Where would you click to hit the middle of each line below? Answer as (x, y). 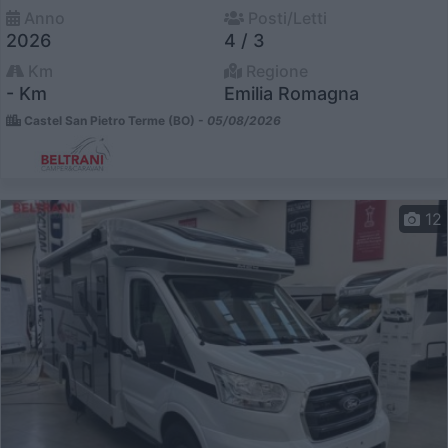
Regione (275, 70)
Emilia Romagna (291, 93)
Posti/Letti (285, 17)
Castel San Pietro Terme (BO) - (114, 120)
